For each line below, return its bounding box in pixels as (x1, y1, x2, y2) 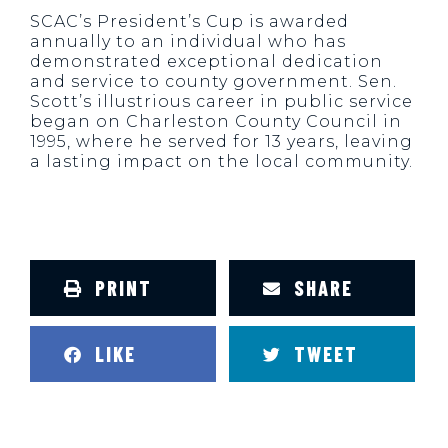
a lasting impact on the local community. (30, 152, 413, 172)
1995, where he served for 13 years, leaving (30, 132, 413, 152)
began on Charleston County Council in (30, 112, 402, 132)
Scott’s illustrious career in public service (30, 92, 413, 112)
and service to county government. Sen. (30, 72, 397, 92)
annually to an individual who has (30, 32, 346, 52)
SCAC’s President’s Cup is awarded (30, 12, 349, 32)
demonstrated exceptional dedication (30, 52, 383, 72)
